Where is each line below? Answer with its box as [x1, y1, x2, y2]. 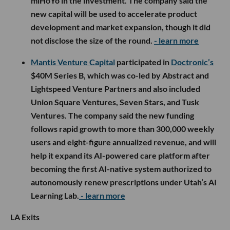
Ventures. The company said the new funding [31, 110, 194, 121]
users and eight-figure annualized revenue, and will [31, 137, 216, 147]
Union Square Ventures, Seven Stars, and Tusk [31, 97, 199, 107]
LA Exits [10, 212, 40, 222]
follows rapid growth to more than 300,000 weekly [31, 124, 215, 134]
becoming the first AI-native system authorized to [31, 164, 212, 174]
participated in [115, 57, 171, 67]
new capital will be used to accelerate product [31, 9, 197, 19]
